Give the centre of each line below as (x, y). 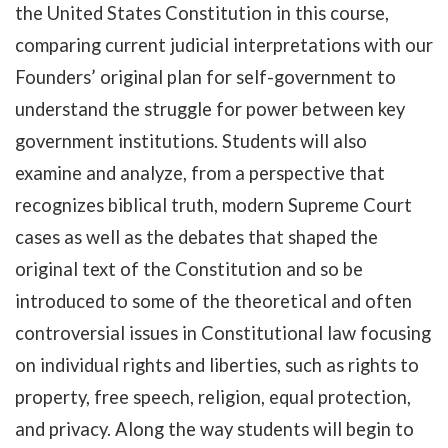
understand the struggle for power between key (210, 109)
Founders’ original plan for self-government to (205, 77)
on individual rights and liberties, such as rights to (217, 365)
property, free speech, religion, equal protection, (213, 397)
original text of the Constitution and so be (189, 269)
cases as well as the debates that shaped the (196, 237)
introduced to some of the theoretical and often (213, 301)
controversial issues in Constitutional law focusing (223, 333)
